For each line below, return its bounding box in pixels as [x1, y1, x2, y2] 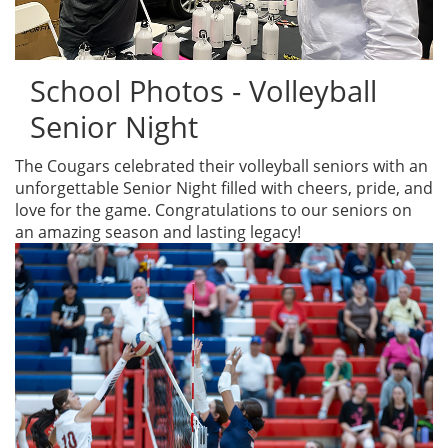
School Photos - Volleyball [30, 70, 377, 111]
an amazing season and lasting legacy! [15, 220, 301, 243]
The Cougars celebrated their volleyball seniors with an [15, 154, 428, 177]
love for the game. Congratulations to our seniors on [15, 198, 412, 221]
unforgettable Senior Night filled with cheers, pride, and [15, 176, 433, 199]
